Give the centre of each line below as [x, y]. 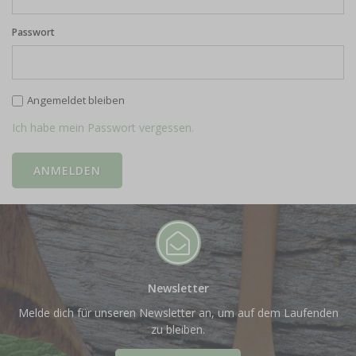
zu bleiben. [178, 330]
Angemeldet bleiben [76, 101]
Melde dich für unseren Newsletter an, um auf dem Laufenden [178, 313]
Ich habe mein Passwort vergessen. [103, 128]
